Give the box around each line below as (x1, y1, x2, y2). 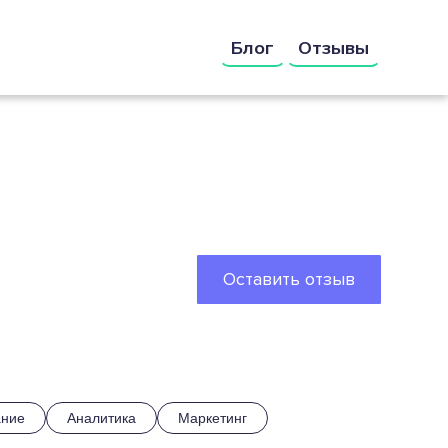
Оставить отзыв (222, 268, 355, 290)
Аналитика (66, 410, 136, 426)
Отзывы (297, 36, 369, 59)
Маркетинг (177, 410, 247, 426)
